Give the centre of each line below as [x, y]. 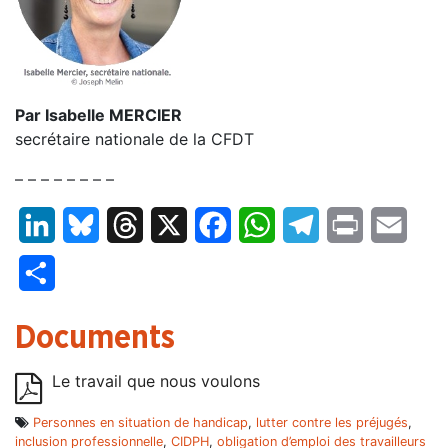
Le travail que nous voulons [156, 381]
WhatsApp [314, 225]
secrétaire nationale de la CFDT [134, 139]
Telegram [354, 225]
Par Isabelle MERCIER [98, 115]
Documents [95, 338]
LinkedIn [86, 225]
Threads [173, 225]
